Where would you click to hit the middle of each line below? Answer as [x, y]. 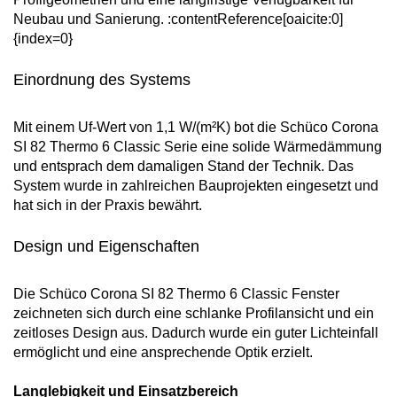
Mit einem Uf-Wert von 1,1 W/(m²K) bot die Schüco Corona [196, 128]
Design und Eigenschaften [106, 247]
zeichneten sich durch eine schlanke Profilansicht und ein [194, 314]
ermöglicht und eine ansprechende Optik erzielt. [163, 353]
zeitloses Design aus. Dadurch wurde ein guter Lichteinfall [196, 333]
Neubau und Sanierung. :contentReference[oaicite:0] [178, 19]
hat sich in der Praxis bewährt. [108, 206]
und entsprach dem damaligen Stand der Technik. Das [183, 167]
